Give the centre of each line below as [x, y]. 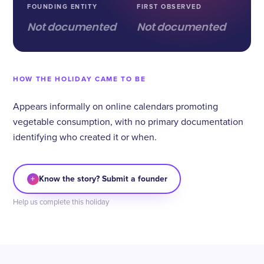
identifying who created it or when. [85, 137]
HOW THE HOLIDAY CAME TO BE [80, 79]
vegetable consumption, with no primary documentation [128, 122]
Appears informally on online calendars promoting [115, 107]
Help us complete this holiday [61, 202]
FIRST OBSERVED [169, 7]
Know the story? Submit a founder [103, 179]
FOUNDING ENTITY [62, 7]
